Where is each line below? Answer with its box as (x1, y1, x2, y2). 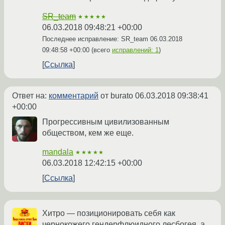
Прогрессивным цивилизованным (42, 118, 169, 127)
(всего (89, 46, 112, 54)
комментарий (49, 91, 98, 100)
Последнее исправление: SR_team (42, 35, 150, 43)
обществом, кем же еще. (42, 129, 134, 138)
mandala (42, 148, 73, 157)
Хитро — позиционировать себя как (42, 209, 175, 218)
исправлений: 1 (112, 46, 159, 54)
